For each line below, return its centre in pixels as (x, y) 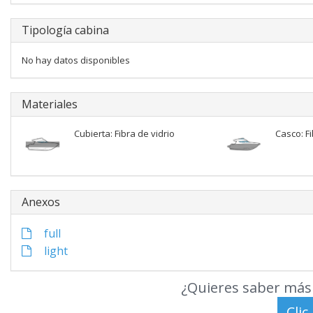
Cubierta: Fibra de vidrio (124, 133)
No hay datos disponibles (76, 60)
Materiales (50, 104)
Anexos (41, 202)
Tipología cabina (65, 30)
